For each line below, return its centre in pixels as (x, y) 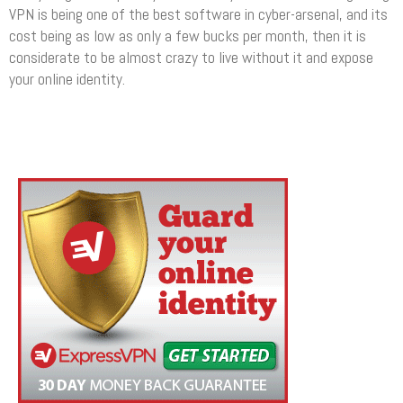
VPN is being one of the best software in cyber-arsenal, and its (198, 14)
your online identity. (67, 79)
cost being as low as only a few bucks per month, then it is (188, 36)
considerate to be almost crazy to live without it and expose (191, 57)
